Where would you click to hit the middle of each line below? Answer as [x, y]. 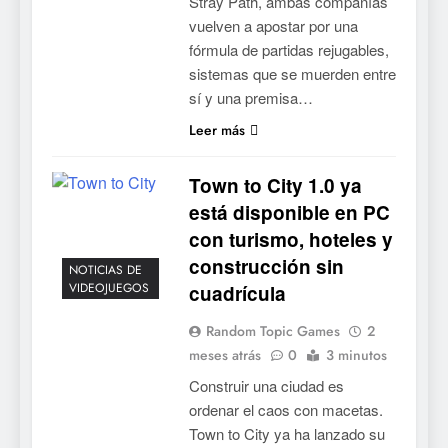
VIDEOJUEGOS [109, 288]
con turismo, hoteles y [290, 239]
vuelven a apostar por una [273, 25]
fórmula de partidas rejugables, [288, 49]
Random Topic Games [272, 330]
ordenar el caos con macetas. [285, 409]
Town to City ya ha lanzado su [286, 433]
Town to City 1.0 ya [275, 185]
